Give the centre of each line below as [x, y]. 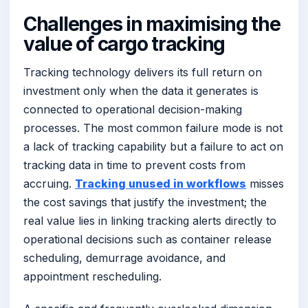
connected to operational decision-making [133, 109]
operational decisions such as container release [147, 239]
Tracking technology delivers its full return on [143, 72]
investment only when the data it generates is [141, 90]
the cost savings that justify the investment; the [145, 202]
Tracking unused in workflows [161, 183]
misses [265, 183]
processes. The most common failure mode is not [153, 128]
